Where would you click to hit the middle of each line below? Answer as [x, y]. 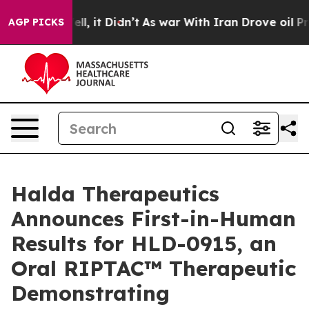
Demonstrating [90, 293]
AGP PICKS [36, 22]
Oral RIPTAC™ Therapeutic [153, 268]
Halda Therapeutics [115, 194]
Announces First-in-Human [153, 219]
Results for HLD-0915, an [144, 243]
